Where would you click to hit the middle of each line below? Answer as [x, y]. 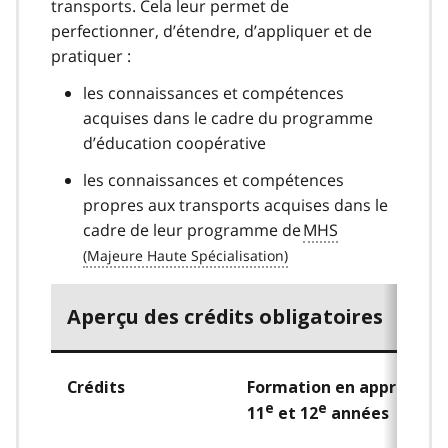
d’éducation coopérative [174, 142]
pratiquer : [91, 55]
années [358, 413]
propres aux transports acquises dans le [235, 204]
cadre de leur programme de [193, 229]
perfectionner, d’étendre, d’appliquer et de [211, 30]
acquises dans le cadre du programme [228, 117]
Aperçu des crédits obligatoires [225, 316]
